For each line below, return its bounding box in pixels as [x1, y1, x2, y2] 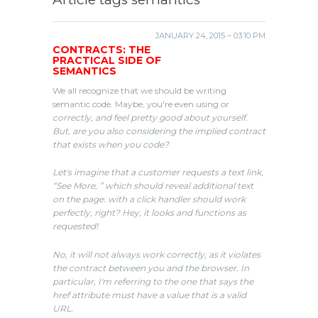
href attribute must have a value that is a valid [53, 289, 246, 300]
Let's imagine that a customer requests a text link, [53, 167, 263, 178]
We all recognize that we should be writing [53, 84, 226, 96]
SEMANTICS [53, 64, 116, 77]
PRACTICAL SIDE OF [53, 53, 161, 67]
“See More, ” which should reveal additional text [53, 180, 253, 192]
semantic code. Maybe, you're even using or [53, 98, 229, 109]
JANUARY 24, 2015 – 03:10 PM [155, 30, 265, 40]
